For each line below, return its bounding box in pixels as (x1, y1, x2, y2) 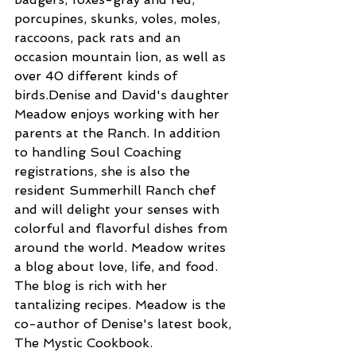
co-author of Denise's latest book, (14, 315, 235, 331)
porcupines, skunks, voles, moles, (14, 10, 224, 26)
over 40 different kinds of (14, 68, 181, 83)
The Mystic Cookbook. (14, 335, 153, 350)
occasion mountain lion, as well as (14, 48, 230, 64)
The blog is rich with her (14, 277, 171, 293)
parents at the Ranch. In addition (14, 125, 224, 141)
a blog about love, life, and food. (14, 258, 222, 274)
